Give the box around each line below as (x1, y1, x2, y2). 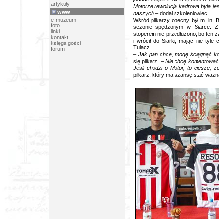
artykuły (51, 1, 70, 7)
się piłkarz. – (133, 58, 164, 64)
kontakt (51, 34, 68, 40)
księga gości (51, 40, 81, 46)
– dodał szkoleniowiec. (154, 10, 209, 16)
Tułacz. (133, 44, 151, 50)
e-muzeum (51, 17, 76, 22)
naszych (133, 10, 154, 16)
